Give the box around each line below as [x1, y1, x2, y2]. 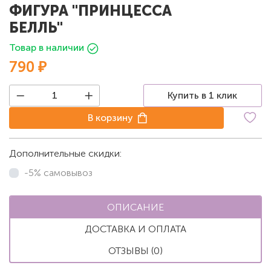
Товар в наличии [9, 41, 84, 53]
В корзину [88, 111, 134, 123]
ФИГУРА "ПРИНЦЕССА [9, 1, 172, 19]
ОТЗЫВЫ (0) [108, 244, 163, 256]
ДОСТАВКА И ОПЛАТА [85, 223, 186, 235]
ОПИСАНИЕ [107, 201, 164, 213]
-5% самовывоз [24, 166, 93, 178]
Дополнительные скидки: [9, 147, 122, 159]
